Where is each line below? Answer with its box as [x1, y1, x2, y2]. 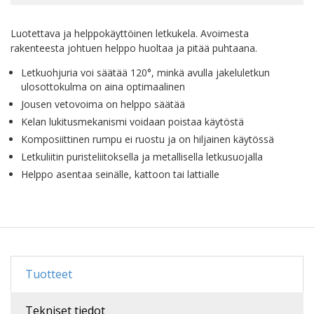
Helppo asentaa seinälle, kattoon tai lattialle [21, 167, 219, 181]
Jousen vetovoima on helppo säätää [21, 97, 185, 111]
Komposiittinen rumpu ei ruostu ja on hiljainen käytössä [21, 132, 274, 146]
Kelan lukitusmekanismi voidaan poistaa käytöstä [21, 114, 244, 128]
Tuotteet [25, 266, 72, 282]
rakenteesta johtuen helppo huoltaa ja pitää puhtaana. [11, 41, 257, 55]
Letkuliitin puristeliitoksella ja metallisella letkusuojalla [21, 149, 263, 163]
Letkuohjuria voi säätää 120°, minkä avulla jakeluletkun [21, 65, 270, 79]
